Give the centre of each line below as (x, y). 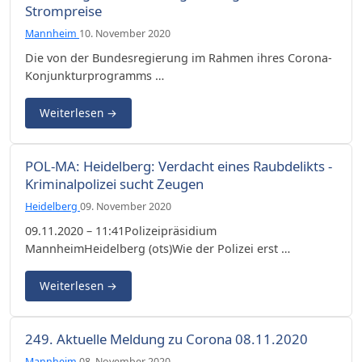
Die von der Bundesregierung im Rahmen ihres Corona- (179, 57)
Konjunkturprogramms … (95, 75)
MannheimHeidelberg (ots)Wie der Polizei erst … (158, 248)
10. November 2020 (125, 33)
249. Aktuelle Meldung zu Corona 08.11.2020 (166, 339)
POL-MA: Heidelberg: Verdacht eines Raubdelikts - (179, 166)
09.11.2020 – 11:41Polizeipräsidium (121, 230)
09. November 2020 (126, 206)
